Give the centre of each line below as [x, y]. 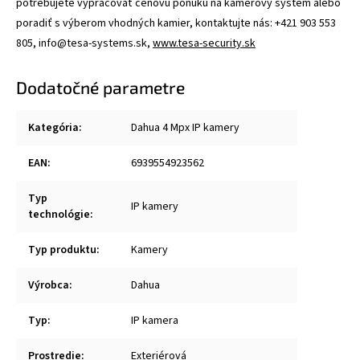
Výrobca [49, 285]
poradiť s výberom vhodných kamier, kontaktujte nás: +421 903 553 [176, 23]
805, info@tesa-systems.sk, [84, 43]
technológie [59, 214]
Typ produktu [62, 250]
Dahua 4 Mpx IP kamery [185, 127]
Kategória [53, 127]
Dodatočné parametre [100, 87]
